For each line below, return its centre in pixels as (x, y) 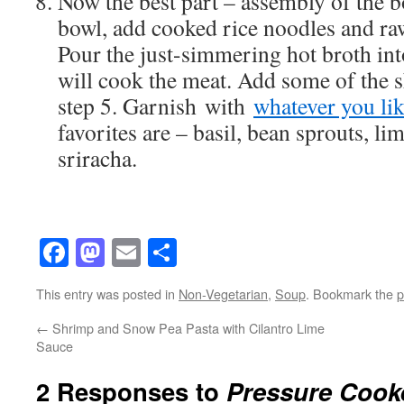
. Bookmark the (351, 293)
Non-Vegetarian (223, 293)
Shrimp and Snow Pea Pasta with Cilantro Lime (187, 327)
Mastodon (162, 252)
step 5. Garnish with (156, 105)
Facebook (124, 252)
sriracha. (97, 157)
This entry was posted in (107, 293)
